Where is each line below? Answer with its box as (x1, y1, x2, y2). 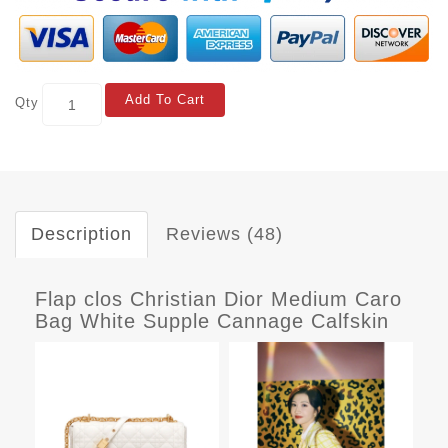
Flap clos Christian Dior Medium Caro (35, 288, 402, 311)
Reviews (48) (166, 224, 283, 245)
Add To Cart (125, 92, 205, 108)
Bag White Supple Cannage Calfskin (35, 310, 389, 333)
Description (31, 224, 132, 245)
